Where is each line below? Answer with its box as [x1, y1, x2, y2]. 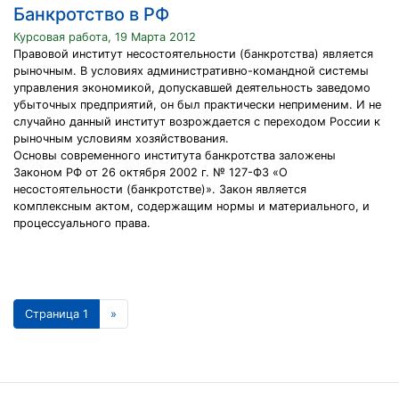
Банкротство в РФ [13, 4, 169, 25]
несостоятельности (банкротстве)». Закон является [13, 183, 306, 196]
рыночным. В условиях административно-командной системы [13, 64, 369, 77]
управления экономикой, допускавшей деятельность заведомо [13, 81, 370, 94]
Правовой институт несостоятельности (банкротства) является [13, 47, 373, 61]
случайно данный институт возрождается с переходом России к [13, 115, 380, 128]
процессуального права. [13, 216, 151, 230]
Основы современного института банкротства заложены [13, 149, 336, 162]
